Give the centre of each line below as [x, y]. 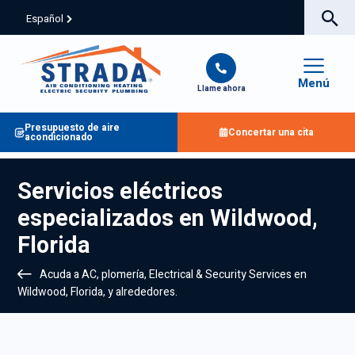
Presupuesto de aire [72, 128]
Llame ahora [221, 88]
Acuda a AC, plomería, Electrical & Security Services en [173, 275]
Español [45, 19]
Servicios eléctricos [120, 192]
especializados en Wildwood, [168, 219]
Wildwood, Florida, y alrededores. [97, 292]
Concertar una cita [271, 132]
